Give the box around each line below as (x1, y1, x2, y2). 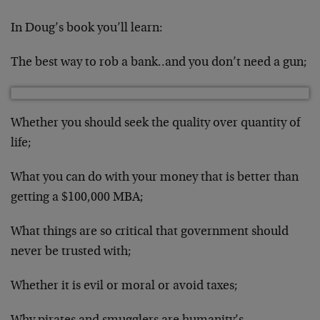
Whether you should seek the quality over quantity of (11, 117, 300, 130)
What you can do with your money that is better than (11, 171, 299, 184)
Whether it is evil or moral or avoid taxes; (11, 280, 238, 293)
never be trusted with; (11, 246, 131, 259)
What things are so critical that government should (11, 226, 289, 239)
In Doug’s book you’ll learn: (11, 22, 163, 35)
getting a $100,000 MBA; (11, 191, 144, 204)
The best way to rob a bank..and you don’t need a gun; (11, 56, 307, 69)
